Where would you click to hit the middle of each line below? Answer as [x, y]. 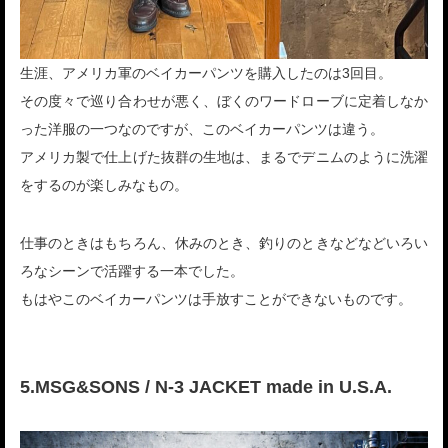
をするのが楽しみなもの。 [104, 185]
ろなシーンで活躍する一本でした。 [132, 271]
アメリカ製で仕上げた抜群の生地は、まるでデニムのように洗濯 [224, 157]
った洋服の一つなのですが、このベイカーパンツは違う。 [202, 129]
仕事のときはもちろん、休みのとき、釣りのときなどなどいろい [224, 243]
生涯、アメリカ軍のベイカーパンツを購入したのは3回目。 [206, 73]
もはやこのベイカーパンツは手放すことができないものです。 [216, 299]
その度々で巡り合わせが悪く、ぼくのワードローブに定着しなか [224, 101]
